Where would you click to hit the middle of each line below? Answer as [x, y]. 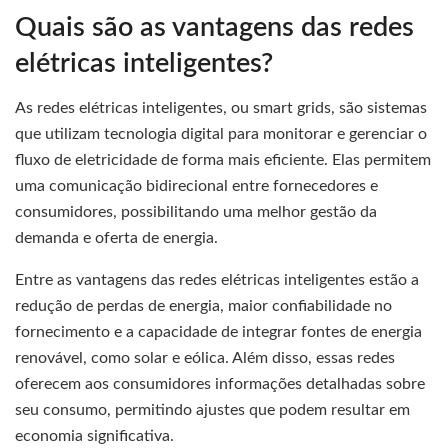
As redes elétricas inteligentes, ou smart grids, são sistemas [221, 108]
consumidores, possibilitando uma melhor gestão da [196, 212]
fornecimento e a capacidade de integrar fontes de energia [218, 332]
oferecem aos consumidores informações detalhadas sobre [220, 384]
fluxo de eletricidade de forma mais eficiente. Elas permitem [223, 160]
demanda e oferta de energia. [116, 238]
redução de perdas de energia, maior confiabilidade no [203, 306]
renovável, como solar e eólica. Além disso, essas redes [205, 358]
